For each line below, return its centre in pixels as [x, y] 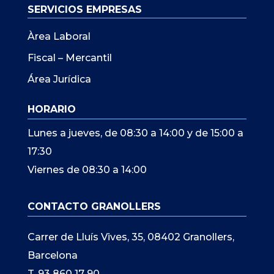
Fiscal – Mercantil [69, 58]
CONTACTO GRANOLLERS [94, 206]
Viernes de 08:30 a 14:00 [87, 170]
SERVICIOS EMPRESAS [84, 9]
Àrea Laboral [59, 36]
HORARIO [51, 109]
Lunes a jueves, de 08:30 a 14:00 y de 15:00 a [135, 133]
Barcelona [52, 255]
